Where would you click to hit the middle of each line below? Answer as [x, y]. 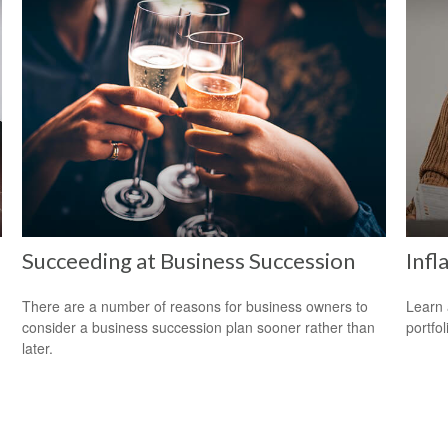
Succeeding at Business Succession [189, 260]
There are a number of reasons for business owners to [195, 305]
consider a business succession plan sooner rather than [199, 326]
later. [38, 347]
